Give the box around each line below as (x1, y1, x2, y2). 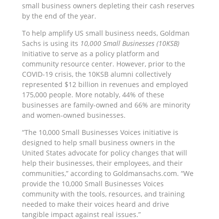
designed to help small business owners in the (22, 138, 175, 148)
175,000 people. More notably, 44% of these (22, 90, 164, 100)
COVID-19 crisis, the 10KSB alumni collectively (22, 69, 171, 79)
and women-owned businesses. (22, 110, 126, 120)
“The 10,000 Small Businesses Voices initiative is (22, 128, 178, 137)
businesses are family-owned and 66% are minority (22, 100, 190, 110)
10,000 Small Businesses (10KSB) (80, 39, 179, 48)
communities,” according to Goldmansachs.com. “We (22, 169, 194, 178)
